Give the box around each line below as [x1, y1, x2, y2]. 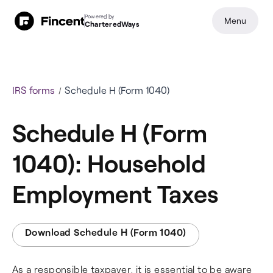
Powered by [85, 13, 115, 19]
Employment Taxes [12, 179, 219, 208]
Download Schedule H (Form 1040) [25, 226, 186, 238]
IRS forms [12, 84, 55, 96]
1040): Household [12, 148, 206, 177]
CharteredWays [85, 19, 140, 28]
